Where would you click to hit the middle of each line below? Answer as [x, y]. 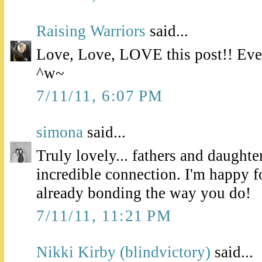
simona [60, 132]
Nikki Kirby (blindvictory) [123, 252]
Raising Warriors [91, 31]
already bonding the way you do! [144, 193]
